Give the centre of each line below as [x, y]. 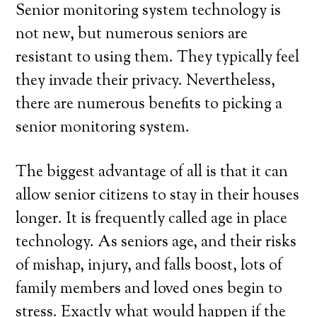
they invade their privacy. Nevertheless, [146, 81]
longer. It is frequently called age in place [152, 219]
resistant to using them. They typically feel [158, 58]
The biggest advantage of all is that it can [152, 173]
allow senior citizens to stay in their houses [158, 196]
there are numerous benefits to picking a [149, 105]
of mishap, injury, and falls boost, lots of [149, 266]
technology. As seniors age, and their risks [156, 243]
